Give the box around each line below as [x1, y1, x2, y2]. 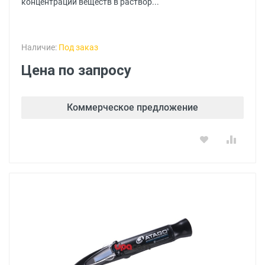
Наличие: [21, 43, 59, 52]
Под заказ [59, 43, 98, 52]
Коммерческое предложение [67, 102, 198, 113]
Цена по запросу [21, 62, 131, 79]
